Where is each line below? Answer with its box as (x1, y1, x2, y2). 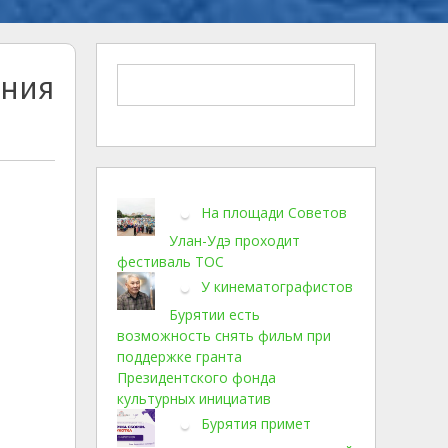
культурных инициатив (117, 389, 271, 408)
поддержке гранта (117, 347, 242, 366)
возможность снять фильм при (117, 326, 331, 345)
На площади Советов (201, 202, 347, 222)
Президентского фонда (117, 368, 276, 387)
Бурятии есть (169, 305, 260, 324)
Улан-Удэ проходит (169, 231, 300, 250)
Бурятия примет (201, 413, 311, 433)
